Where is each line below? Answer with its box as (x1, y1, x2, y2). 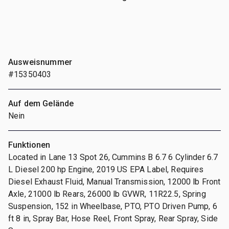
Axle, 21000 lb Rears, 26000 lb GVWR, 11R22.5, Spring (8, 189, 206, 199)
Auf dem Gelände (8, 98, 74, 108)
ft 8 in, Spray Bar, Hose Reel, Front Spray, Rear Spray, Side (8, 213, 218, 223)
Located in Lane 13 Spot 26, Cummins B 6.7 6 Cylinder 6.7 (8, 152, 218, 162)
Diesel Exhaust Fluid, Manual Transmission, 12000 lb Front (8, 176, 221, 187)
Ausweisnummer (8, 57, 72, 67)
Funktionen (8, 140, 51, 150)
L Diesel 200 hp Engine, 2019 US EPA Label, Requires (8, 164, 204, 174)
